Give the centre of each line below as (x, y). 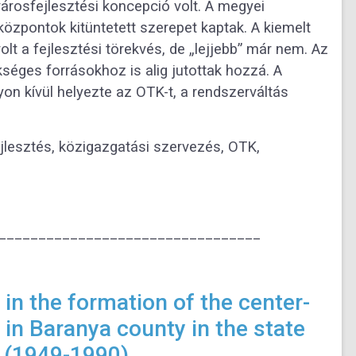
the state (260, 329)
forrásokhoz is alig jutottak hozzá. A (164, 71)
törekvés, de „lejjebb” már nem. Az (217, 50)
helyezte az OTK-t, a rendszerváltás (173, 93)
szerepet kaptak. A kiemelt (225, 28)
